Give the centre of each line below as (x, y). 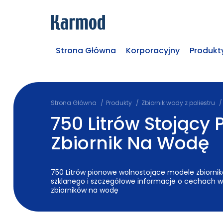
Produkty (119, 103)
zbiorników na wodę (84, 190)
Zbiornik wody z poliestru (178, 103)
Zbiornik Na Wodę (130, 143)
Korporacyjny (153, 51)
